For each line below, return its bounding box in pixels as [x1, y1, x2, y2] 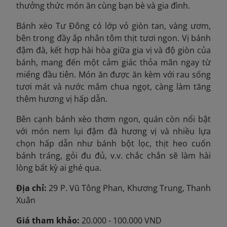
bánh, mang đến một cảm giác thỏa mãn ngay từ [16, 57, 211, 68]
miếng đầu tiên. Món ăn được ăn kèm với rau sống [16, 69, 211, 81]
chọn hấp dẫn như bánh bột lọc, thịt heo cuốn [16, 138, 211, 149]
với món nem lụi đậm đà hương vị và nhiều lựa [16, 126, 211, 137]
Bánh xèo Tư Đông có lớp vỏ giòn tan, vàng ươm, [16, 20, 211, 32]
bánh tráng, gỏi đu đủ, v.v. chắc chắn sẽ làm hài [16, 150, 211, 162]
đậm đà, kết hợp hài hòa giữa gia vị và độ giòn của [16, 45, 211, 56]
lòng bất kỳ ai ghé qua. [16, 162, 101, 174]
